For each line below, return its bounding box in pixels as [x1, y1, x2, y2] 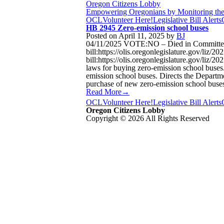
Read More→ [86, 87, 129, 96]
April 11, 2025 [118, 31, 164, 40]
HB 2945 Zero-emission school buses [86, 23, 208, 32]
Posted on [86, 31, 118, 40]
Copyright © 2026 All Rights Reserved [86, 114, 209, 122]
